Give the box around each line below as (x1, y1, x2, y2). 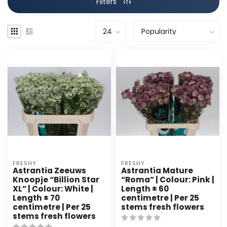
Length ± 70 (13, 192, 60, 203)
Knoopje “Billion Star (13, 174, 99, 185)
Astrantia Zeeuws (13, 165, 86, 176)
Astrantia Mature (121, 165, 193, 176)
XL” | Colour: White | (13, 183, 93, 194)
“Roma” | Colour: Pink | (121, 174, 214, 185)
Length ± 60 (121, 183, 169, 194)
